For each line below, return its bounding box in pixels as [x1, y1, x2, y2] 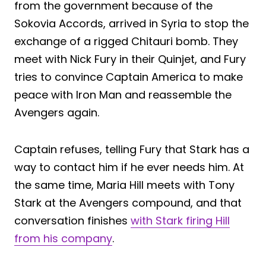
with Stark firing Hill [131, 213, 230, 229]
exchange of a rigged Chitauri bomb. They [14, 34, 238, 49]
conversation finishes [14, 213, 131, 229]
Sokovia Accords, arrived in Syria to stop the [14, 16, 249, 31]
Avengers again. [14, 105, 99, 121]
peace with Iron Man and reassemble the [14, 87, 232, 103]
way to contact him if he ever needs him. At [14, 160, 244, 175]
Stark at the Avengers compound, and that [14, 195, 242, 211]
